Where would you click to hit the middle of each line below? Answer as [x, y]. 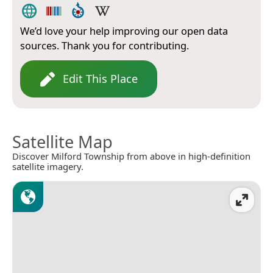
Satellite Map [62, 142]
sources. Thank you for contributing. [105, 46]
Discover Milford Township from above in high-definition [131, 156]
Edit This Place [100, 79]
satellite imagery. [48, 167]
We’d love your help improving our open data [124, 31]
